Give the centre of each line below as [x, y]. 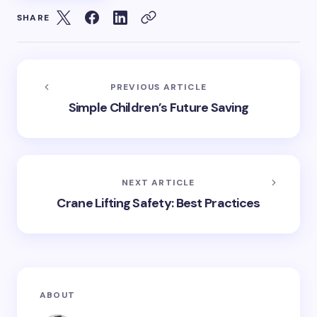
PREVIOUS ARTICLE [158, 87]
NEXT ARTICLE [158, 183]
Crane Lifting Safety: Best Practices [158, 203]
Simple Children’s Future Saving [158, 108]
